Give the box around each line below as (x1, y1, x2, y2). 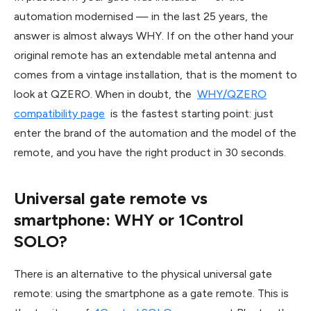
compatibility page (14, 106, 105, 120)
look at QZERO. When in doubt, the (14, 87, 194, 101)
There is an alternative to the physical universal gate (14, 267, 272, 280)
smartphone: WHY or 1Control (14, 209, 244, 230)
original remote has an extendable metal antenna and (14, 48, 276, 62)
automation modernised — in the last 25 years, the (14, 9, 268, 23)
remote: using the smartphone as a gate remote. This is (14, 286, 289, 300)
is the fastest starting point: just (108, 106, 274, 120)
